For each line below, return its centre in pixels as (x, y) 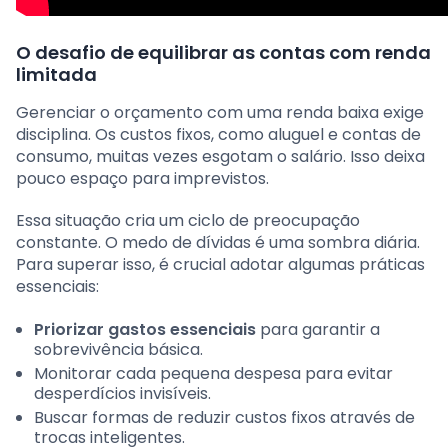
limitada (56, 75)
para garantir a (318, 330)
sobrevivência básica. (118, 350)
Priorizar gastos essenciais (145, 330)
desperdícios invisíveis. (122, 394)
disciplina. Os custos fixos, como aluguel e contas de (218, 135)
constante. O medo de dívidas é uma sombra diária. (218, 243)
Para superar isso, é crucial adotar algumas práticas (220, 265)
